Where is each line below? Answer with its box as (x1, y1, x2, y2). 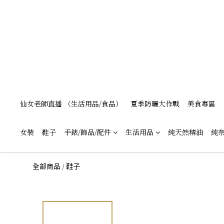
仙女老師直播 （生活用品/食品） (20, 98, 122, 108)
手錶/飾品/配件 (64, 127, 111, 137)
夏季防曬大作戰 (130, 98, 179, 108)
